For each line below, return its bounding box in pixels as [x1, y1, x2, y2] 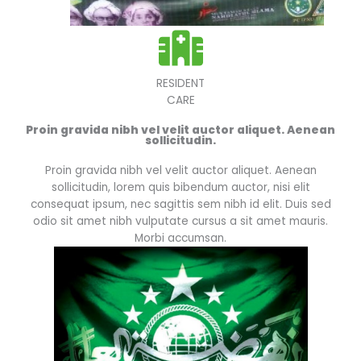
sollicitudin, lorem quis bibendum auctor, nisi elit [51, 180, 310, 195]
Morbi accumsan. [135, 230, 226, 246]
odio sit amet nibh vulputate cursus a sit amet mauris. [33, 214, 328, 229]
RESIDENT [156, 76, 205, 91]
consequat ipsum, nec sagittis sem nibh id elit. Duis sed [30, 197, 331, 212]
